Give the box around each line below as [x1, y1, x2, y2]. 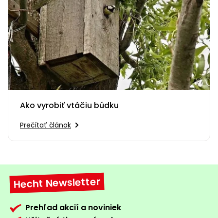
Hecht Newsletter [13, 175, 101, 192]
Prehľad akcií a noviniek [25, 202, 121, 214]
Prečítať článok [20, 120, 71, 130]
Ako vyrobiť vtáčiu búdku [20, 100, 119, 111]
